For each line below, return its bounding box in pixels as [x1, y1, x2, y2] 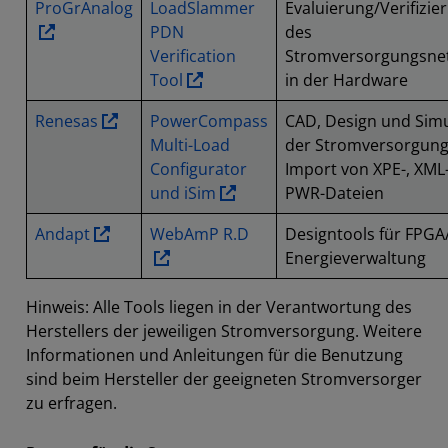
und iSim [150, 182, 216, 204]
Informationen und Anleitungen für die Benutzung [26, 344, 403, 366]
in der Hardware [285, 69, 408, 91]
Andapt [35, 223, 90, 245]
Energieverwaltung [285, 247, 426, 269]
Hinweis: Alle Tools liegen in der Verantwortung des [26, 296, 412, 318]
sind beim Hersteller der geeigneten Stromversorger [26, 368, 422, 390]
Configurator [150, 158, 247, 180]
